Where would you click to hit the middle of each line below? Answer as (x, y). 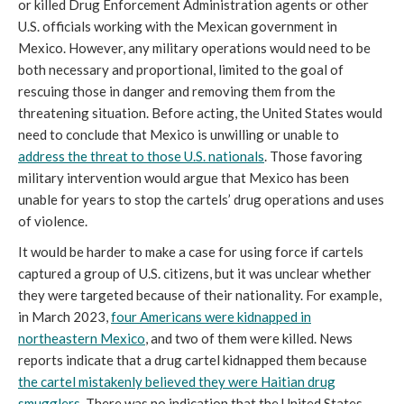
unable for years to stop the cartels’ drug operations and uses (201, 200)
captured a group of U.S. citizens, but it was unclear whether (195, 274)
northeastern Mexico (82, 339)
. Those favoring (313, 156)
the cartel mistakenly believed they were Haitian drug (177, 382)
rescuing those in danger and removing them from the (177, 92)
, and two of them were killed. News (249, 339)
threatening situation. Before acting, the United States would (200, 113)
